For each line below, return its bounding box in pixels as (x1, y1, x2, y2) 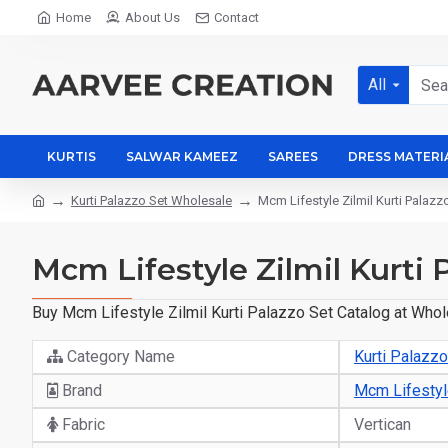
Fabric (58, 415, 105, 434)
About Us (125, 10, 180, 25)
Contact (214, 10, 259, 25)
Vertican (354, 415, 411, 434)
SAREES (268, 148, 318, 164)
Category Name (63, 347, 175, 366)
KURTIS (47, 148, 96, 164)
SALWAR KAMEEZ (126, 148, 238, 164)
